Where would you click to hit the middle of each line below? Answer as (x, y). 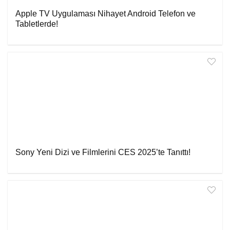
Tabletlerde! (37, 24)
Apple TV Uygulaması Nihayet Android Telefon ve (106, 13)
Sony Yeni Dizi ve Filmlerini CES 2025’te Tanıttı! (103, 152)
